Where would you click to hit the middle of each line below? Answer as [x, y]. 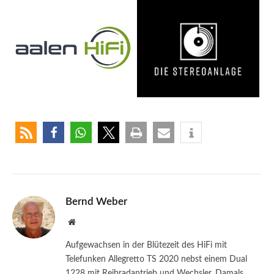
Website [88, 221]
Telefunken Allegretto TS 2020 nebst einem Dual [156, 259]
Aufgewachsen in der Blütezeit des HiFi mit [146, 245]
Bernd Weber [96, 201]
